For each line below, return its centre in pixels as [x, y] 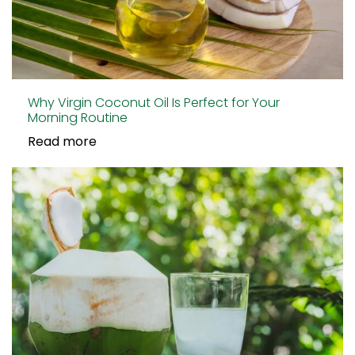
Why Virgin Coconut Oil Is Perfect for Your [154, 102]
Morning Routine [78, 117]
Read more [62, 141]
